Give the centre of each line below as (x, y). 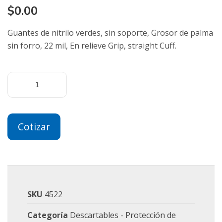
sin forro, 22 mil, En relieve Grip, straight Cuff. (92, 46)
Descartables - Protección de (123, 215)
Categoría (48, 215)
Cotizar (34, 127)
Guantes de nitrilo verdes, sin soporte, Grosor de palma (110, 33)
